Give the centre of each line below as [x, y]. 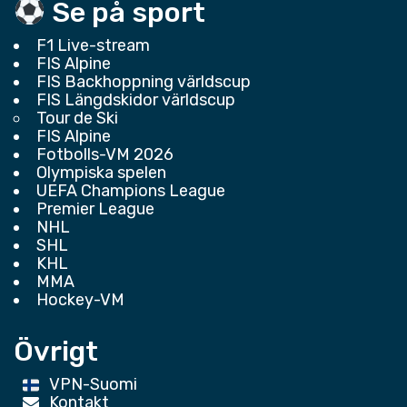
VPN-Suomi [93, 384]
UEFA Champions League [131, 190]
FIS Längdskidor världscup [136, 99]
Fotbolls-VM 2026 [105, 154]
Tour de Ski [77, 118]
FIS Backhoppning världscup [144, 81]
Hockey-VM [80, 299]
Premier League [95, 208]
